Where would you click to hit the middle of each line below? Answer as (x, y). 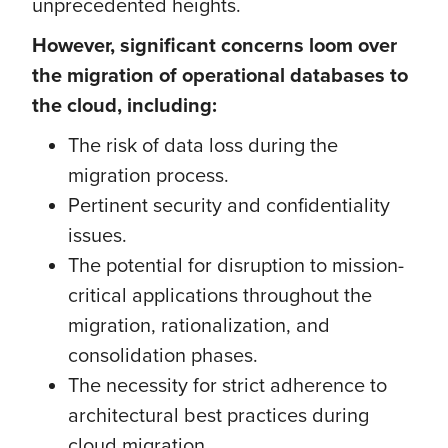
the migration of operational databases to (220, 75)
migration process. (148, 174)
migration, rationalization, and (199, 324)
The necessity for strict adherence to (227, 384)
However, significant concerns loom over (214, 45)
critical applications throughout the (220, 294)
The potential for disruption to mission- (236, 264)
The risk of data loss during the (203, 144)
